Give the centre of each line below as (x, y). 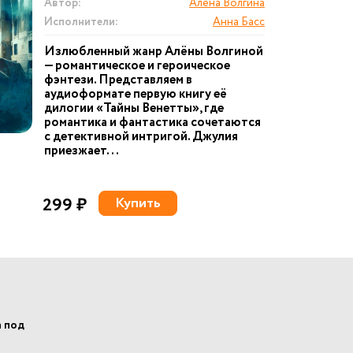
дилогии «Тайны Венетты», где (134, 108)
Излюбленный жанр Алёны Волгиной (154, 52)
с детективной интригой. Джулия (141, 137)
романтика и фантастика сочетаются (152, 123)
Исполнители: (81, 22)
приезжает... (82, 151)
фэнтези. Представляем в (118, 80)
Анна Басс (239, 22)
